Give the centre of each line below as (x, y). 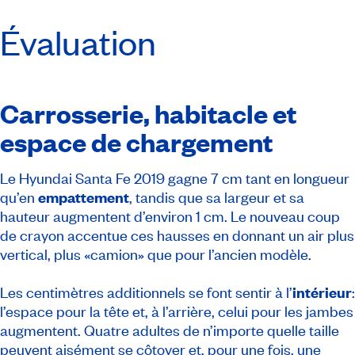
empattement (84, 197)
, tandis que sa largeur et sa (217, 197)
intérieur (322, 292)
